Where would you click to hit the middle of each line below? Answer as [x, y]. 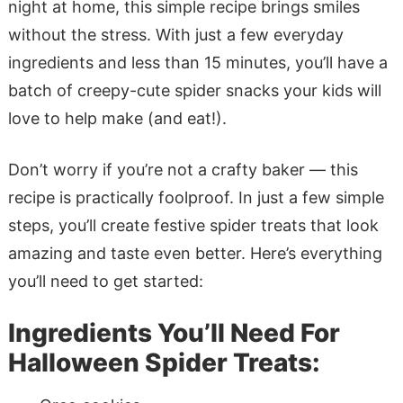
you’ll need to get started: [105, 281]
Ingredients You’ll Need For [174, 332]
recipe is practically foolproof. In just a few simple [196, 197]
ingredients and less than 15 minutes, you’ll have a [197, 62]
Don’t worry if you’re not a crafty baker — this [183, 169]
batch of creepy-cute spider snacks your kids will [194, 90]
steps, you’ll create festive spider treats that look [193, 225]
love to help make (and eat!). [117, 118]
